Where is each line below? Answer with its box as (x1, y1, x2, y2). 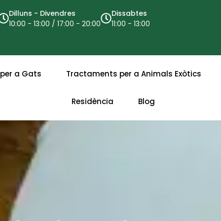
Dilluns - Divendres (9, 8, 76, 18)
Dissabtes (111, 8, 147, 18)
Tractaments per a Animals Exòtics (66, 69, 201, 79)
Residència (71, 96, 113, 107)
